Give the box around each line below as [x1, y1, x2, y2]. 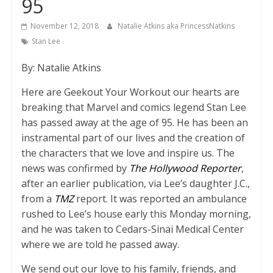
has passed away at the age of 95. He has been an [21, 116, 248, 129]
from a [21, 192, 54, 205]
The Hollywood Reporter [129, 161, 241, 175]
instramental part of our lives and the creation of [21, 131, 245, 144]
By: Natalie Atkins [21, 61, 101, 74]
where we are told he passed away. [21, 238, 179, 251]
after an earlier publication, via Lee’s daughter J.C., [21, 177, 250, 190]
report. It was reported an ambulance [76, 192, 247, 205]
